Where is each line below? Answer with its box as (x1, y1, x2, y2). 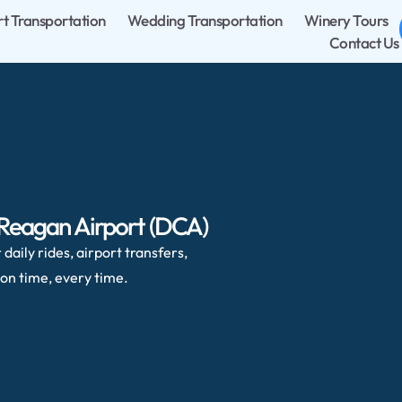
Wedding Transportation (127, 11, 283, 30)
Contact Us (328, 33, 399, 52)
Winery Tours (303, 11, 389, 30)
